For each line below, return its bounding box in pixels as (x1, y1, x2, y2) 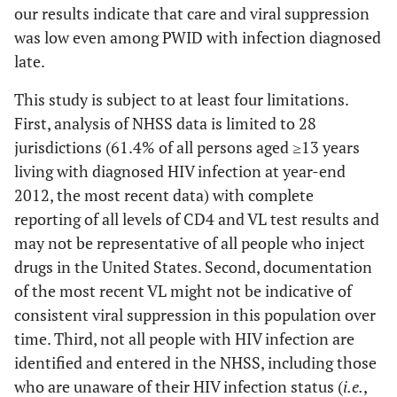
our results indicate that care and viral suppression (14, 3, 370, 24)
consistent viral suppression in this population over (14, 304, 376, 325)
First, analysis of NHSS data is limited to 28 (14, 113, 316, 134)
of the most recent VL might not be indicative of (14, 280, 352, 301)
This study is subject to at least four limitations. (14, 89, 348, 110)
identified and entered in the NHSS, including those (14, 352, 377, 373)
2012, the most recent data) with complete (14, 184, 314, 206)
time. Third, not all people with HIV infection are (14, 328, 354, 349)
